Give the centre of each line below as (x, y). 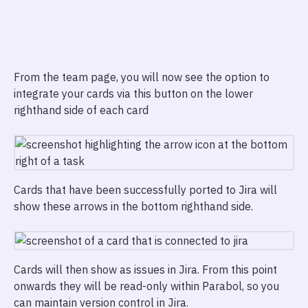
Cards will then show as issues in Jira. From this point (145, 269)
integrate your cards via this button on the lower (133, 93)
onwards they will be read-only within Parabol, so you (146, 286)
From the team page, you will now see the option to (142, 77)
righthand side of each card (81, 110)
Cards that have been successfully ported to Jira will (145, 190)
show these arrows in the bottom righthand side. (133, 206)
